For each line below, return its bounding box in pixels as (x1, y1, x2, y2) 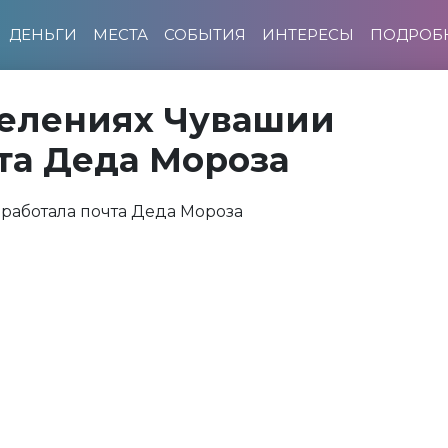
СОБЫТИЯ (163, 24, 246, 44)
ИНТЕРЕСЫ (261, 24, 354, 44)
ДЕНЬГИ (8, 24, 77, 44)
